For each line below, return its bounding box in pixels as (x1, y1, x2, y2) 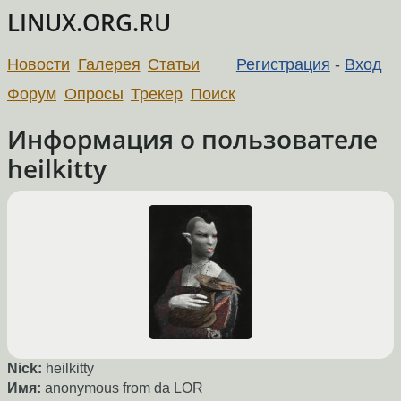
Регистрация (235, 55, 330, 73)
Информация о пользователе (7, 121, 378, 156)
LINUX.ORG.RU (7, 7, 171, 38)
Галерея (77, 55, 141, 73)
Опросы (64, 84, 124, 103)
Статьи (148, 55, 200, 73)
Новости (7, 55, 70, 73)
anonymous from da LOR (45, 380, 203, 397)
